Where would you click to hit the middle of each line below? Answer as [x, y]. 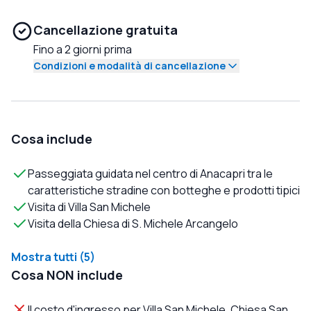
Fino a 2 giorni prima [83, 50]
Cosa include [52, 139]
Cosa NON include [67, 275]
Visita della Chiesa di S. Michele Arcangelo [133, 224]
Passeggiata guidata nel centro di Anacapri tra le [150, 174]
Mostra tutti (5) [53, 257]
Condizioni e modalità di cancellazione [129, 66]
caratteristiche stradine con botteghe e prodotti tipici [164, 191]
